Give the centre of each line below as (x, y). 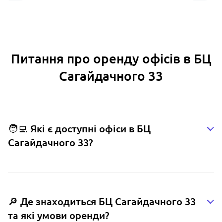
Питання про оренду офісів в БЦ (111, 59)
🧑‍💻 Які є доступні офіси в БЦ (79, 129)
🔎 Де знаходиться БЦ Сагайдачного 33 (102, 202)
